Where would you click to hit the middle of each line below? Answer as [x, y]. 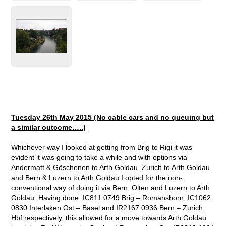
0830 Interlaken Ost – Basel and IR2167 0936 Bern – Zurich [107, 208]
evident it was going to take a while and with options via [99, 157]
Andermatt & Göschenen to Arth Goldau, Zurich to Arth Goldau [111, 167]
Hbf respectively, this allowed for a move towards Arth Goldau [109, 218]
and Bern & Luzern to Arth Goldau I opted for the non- [97, 177]
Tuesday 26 [31, 117]
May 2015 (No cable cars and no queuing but [136, 117]
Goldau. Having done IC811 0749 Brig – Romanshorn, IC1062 [111, 197]
